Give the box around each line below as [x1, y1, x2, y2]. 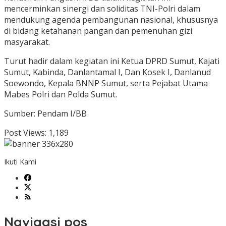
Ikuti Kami [4, 157, 36, 167]
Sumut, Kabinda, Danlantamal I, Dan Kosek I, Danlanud [4, 67, 211, 78]
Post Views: [4, 127, 46, 139]
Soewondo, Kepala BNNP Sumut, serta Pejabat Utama [4, 78, 208, 89]
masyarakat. [4, 36, 50, 48]
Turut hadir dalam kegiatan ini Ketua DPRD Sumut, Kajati [4, 55, 219, 67]
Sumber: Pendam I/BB [4, 108, 87, 120]
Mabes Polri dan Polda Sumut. [4, 89, 117, 100]
